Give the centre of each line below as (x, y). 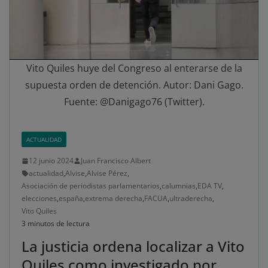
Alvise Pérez (107, 173)
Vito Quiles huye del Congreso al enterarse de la (134, 68)
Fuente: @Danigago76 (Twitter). (134, 102)
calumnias (179, 186)
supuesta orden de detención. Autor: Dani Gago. (134, 85)
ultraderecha (191, 199)
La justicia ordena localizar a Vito (133, 246)
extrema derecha (114, 199)
